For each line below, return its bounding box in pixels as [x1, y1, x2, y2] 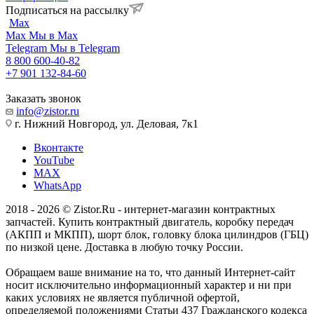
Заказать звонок [6, 93, 81, 105]
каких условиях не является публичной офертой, [6, 292, 240, 304]
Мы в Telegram [50, 42, 120, 55]
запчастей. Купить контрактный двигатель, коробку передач [6, 216, 294, 228]
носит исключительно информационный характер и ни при [6, 279, 292, 292]
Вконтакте [34, 142, 83, 154]
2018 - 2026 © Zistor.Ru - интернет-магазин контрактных [6, 203, 275, 216]
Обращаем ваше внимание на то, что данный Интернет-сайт [6, 266, 295, 279]
